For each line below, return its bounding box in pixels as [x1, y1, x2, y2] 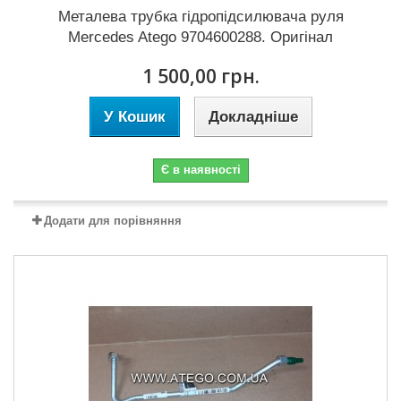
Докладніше [208, 107, 298, 125]
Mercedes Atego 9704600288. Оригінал [68, 28, 333, 46]
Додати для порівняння [44, 213, 182, 227]
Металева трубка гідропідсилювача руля [57, 7, 344, 25]
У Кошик [103, 107, 166, 125]
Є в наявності [160, 162, 241, 176]
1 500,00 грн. [141, 63, 260, 89]
